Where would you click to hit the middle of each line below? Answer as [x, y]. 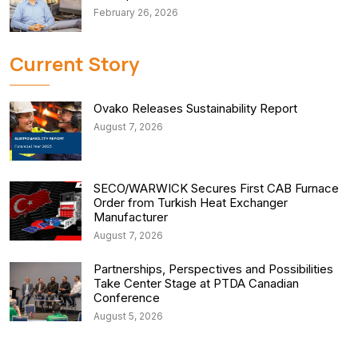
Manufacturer [131, 217]
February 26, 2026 [136, 13]
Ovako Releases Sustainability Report [195, 109]
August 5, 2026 [128, 316]
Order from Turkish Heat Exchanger [191, 203]
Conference [127, 298]
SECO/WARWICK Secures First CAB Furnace [216, 189]
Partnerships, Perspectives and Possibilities [213, 269]
